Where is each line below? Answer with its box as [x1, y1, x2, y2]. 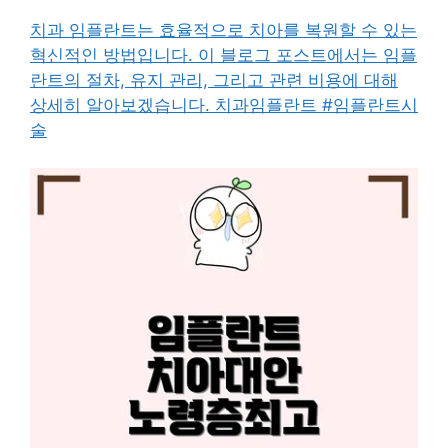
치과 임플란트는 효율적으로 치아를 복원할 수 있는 [30, 19, 417, 40]
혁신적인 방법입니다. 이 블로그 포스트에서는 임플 [30, 44, 417, 65]
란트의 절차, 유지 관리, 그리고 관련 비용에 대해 [30, 69, 398, 90]
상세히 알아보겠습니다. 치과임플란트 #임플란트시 [30, 94, 418, 115]
